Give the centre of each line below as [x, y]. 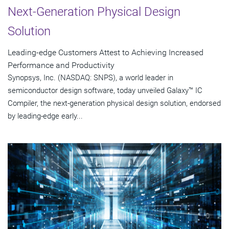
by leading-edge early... [45, 116]
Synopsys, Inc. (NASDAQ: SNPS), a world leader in [90, 77]
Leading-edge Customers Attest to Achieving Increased [106, 52]
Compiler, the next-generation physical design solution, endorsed [114, 103]
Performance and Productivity [61, 65]
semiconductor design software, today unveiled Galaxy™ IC [105, 90]
